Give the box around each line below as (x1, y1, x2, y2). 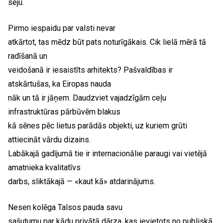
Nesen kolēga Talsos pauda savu (8, 203, 122, 212)
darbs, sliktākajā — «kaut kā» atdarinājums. (8, 177, 155, 186)
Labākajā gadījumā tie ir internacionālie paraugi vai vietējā (8, 149, 207, 158)
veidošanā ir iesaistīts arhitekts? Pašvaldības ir (8, 65, 173, 75)
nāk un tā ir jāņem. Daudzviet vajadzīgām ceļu (8, 93, 166, 103)
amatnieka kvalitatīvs (8, 163, 81, 172)
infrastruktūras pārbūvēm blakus (8, 107, 120, 116)
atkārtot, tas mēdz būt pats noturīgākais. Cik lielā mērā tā (8, 37, 206, 47)
